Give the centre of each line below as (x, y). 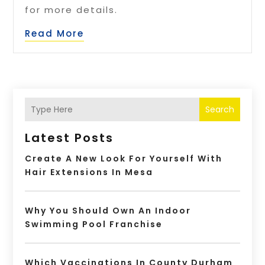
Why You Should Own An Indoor (108, 211)
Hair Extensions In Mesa (89, 172)
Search (219, 109)
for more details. (72, 10)
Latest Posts (70, 138)
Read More (55, 34)
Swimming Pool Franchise (94, 224)
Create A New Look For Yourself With (124, 159)
